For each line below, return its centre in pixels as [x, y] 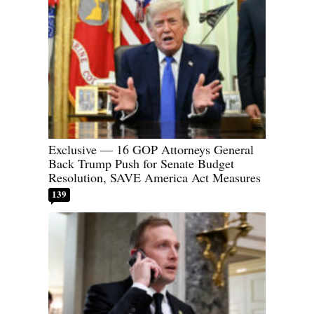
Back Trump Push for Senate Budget [141, 163]
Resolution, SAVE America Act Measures [155, 177]
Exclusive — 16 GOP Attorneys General [151, 149]
